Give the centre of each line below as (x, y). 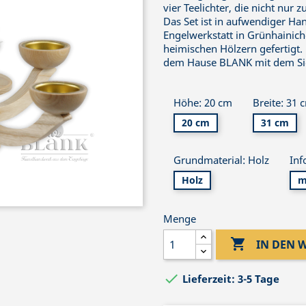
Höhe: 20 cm (203, 102)
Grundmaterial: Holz (221, 160)
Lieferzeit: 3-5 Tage (231, 279)
